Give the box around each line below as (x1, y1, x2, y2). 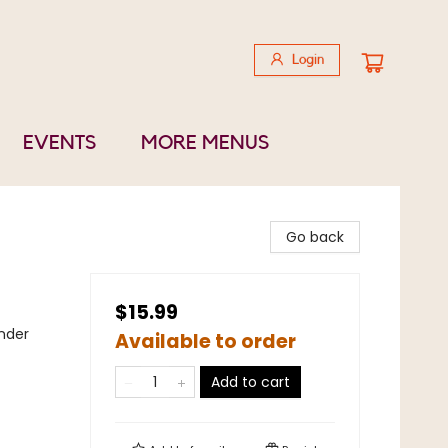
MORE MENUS (141, 133, 270, 153)
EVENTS (23, 133, 97, 153)
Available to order (115, 328, 296, 355)
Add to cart (211, 372, 290, 392)
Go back (286, 227, 344, 247)
